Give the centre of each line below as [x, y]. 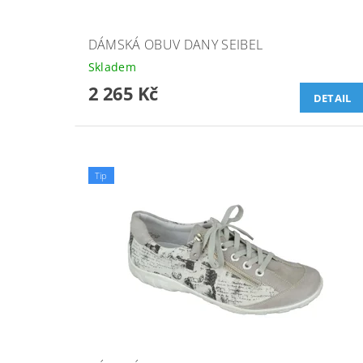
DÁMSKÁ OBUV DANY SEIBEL [175, 45]
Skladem [112, 67]
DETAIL [332, 98]
